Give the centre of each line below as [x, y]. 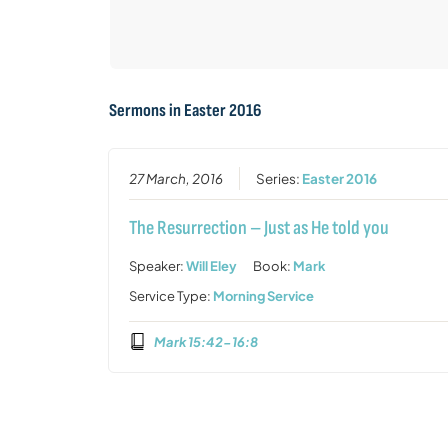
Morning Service [264, 295]
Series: [279, 178]
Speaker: [158, 265]
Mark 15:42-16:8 [205, 341]
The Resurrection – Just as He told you [259, 227]
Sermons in [146, 111]
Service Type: [171, 295]
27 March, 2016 [176, 178]
